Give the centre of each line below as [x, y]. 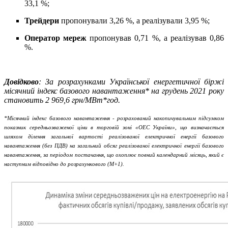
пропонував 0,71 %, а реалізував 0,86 [155, 38]
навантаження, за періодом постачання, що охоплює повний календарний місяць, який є [114, 155]
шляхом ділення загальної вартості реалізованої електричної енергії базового [114, 137]
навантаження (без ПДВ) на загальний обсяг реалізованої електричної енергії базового [114, 146]
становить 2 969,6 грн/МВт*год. [62, 100]
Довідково [21, 82]
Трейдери [42, 21]
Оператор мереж [56, 38]
